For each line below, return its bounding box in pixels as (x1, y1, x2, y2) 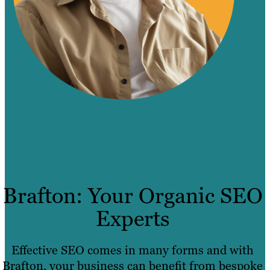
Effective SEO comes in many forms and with (11, 242, 254, 259)
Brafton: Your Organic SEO (2, 181, 263, 210)
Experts (95, 204, 170, 233)
